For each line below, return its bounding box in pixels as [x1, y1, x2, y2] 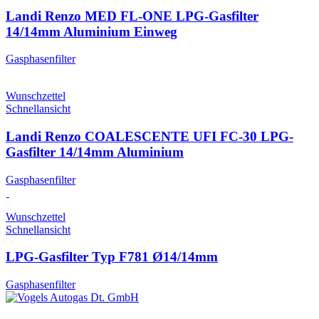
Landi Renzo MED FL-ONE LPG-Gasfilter [6, 8, 258, 23]
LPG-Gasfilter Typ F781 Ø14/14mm [6, 249, 218, 265]
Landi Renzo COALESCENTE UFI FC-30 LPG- [6, 129, 293, 145]
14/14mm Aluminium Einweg [6, 23, 177, 39]
